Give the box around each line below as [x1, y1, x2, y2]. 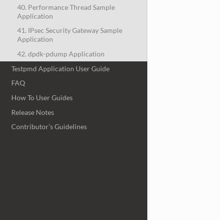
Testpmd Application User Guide [11, 64, 110, 73]
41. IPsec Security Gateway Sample [17, 26, 122, 35]
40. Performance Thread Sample [17, 2, 115, 11]
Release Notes [11, 108, 55, 116]
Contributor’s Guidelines [11, 122, 87, 131]
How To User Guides [11, 93, 73, 102]
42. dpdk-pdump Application [17, 50, 105, 58]
